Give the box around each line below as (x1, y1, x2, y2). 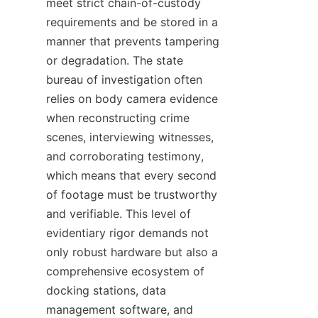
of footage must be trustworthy (46, 187, 217, 202)
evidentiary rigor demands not (46, 226, 209, 240)
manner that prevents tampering (46, 34, 219, 48)
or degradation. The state (46, 53, 183, 67)
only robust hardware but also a (46, 245, 218, 259)
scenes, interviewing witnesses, (46, 130, 214, 144)
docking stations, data (46, 283, 166, 297)
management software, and (46, 302, 193, 317)
